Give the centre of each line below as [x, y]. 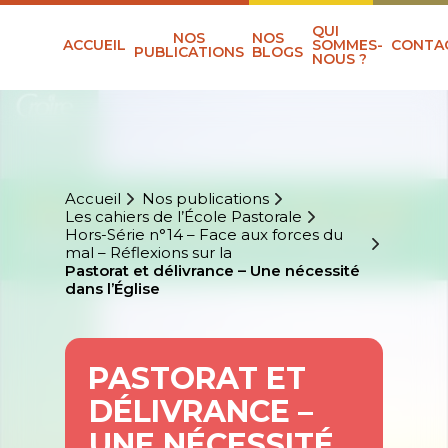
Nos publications [205, 199]
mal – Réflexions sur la [148, 253]
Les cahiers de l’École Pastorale [183, 217]
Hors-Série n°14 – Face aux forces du [203, 235]
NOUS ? [339, 59]
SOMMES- [347, 45]
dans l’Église [112, 289]
